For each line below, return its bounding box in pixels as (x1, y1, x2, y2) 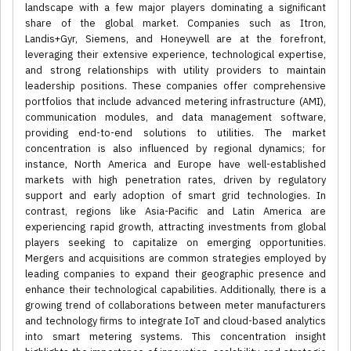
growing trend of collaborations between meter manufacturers (25, 299, 326, 313)
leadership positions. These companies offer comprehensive (25, 79, 326, 93)
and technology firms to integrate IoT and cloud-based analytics (25, 314, 326, 328)
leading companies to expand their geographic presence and (25, 267, 326, 281)
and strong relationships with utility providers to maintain (25, 63, 326, 78)
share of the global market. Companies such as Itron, (25, 16, 326, 31)
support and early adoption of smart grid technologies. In (25, 189, 326, 203)
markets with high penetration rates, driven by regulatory (25, 173, 326, 187)
